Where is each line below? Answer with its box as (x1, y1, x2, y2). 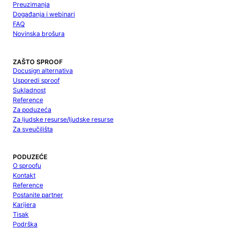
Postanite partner (12, 190, 63, 199)
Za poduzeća (12, 105, 51, 113)
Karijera (12, 200, 36, 208)
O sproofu (12, 161, 41, 169)
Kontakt (12, 171, 35, 179)
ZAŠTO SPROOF (12, 57, 63, 66)
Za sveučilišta (12, 125, 53, 133)
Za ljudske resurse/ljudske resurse (12, 115, 113, 123)
